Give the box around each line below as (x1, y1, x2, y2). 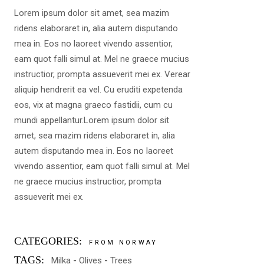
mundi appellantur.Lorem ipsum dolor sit (14, 115, 170, 126)
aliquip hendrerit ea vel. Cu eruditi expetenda (14, 84, 183, 95)
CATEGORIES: (14, 235, 82, 247)
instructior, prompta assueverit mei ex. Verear (14, 69, 191, 80)
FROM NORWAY (89, 239, 158, 246)
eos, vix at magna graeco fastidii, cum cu (14, 100, 173, 110)
